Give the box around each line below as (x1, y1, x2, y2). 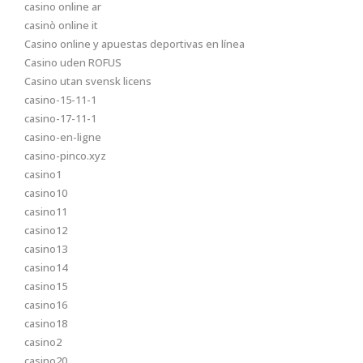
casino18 (24, 316, 67, 331)
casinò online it (24, 18, 98, 32)
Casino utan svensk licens (24, 74, 152, 88)
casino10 (24, 186, 67, 200)
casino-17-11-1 (24, 111, 96, 126)
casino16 (24, 297, 67, 312)
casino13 (24, 241, 67, 256)
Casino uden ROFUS (24, 55, 122, 70)
